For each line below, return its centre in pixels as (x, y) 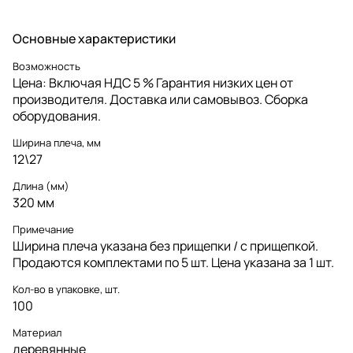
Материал (37, 332)
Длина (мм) (41, 186)
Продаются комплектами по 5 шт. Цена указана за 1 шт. (173, 262)
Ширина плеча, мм (57, 142)
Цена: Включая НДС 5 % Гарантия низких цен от (153, 82)
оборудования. (57, 115)
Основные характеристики (94, 38)
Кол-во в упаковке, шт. (66, 289)
